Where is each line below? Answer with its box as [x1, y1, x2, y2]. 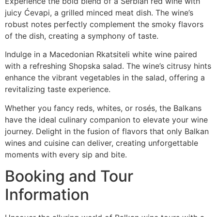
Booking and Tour [5, 167, 133, 186]
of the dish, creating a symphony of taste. [5, 31, 158, 41]
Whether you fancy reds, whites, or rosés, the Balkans [5, 103, 201, 113]
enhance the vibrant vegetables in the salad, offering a [5, 73, 205, 83]
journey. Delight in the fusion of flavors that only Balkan [5, 126, 209, 136]
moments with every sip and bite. [5, 149, 127, 159]
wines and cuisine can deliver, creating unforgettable [5, 138, 198, 148]
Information [5, 185, 89, 204]
